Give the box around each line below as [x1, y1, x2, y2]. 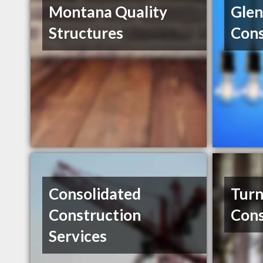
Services [49, 227, 107, 246]
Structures [49, 23, 124, 43]
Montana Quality [49, 2, 168, 22]
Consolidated [49, 184, 141, 204]
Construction [49, 205, 141, 225]
